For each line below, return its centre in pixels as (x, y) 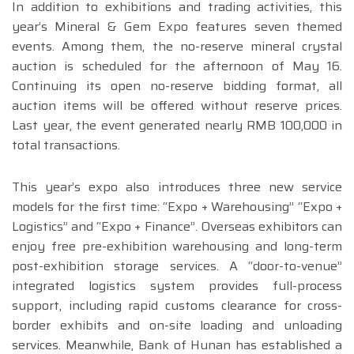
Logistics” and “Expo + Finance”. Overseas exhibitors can (177, 227)
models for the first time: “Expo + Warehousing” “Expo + (177, 207)
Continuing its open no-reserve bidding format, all (177, 86)
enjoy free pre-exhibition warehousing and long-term (177, 247)
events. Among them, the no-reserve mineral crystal (177, 47)
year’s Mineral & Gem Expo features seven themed (177, 27)
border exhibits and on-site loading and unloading (177, 326)
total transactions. (66, 145)
